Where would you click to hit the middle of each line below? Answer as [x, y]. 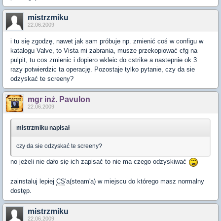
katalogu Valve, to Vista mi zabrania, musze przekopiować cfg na [104, 51]
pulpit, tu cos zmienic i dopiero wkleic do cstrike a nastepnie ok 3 [104, 60]
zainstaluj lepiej [33, 181]
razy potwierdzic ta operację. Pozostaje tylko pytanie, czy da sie [103, 70]
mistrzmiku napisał [43, 128]
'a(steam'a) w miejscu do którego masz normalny [135, 181]
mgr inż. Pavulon [59, 100]
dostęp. [21, 190]
